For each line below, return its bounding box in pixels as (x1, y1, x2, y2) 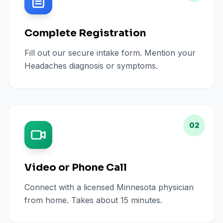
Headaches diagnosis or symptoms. (24, 61, 158, 71)
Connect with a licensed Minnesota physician (24, 182, 194, 192)
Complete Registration (24, 27, 146, 39)
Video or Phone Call (24, 161, 127, 174)
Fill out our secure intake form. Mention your (24, 48, 196, 58)
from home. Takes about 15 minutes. (24, 195, 162, 205)
